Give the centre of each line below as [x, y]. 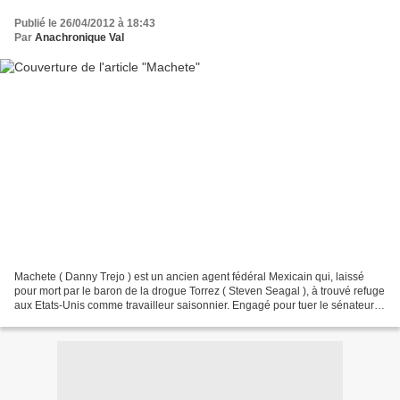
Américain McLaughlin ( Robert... [94, 319]
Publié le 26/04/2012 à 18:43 [85, 24]
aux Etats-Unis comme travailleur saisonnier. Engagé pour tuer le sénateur [194, 305]
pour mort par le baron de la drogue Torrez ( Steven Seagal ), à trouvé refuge [200, 291]
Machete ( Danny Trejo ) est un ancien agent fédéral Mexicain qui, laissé [189, 276]
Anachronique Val [79, 38]
